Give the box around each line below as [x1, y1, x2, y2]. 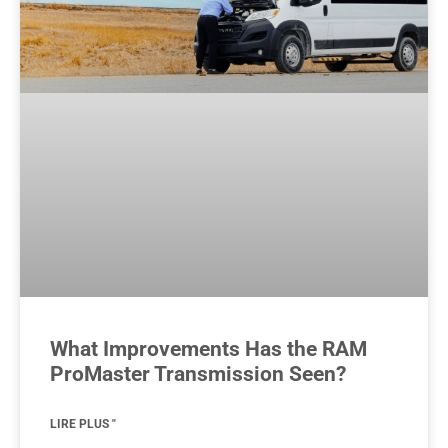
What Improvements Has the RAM [50, 336, 367, 361]
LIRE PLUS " [50, 416, 116, 431]
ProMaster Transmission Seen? [50, 361, 346, 386]
